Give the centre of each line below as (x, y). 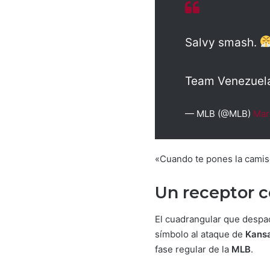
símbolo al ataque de (200, 234)
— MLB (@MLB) (219, 113)
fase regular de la (193, 249)
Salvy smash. (222, 42)
